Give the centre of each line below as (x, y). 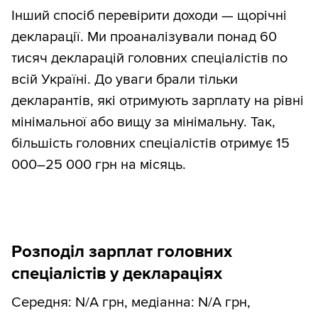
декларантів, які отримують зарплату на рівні (158, 100)
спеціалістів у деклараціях (117, 273)
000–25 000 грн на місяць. (99, 164)
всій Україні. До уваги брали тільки (125, 79)
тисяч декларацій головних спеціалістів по (149, 58)
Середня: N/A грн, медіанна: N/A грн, (131, 302)
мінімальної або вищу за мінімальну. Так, (143, 122)
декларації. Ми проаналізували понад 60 (144, 37)
